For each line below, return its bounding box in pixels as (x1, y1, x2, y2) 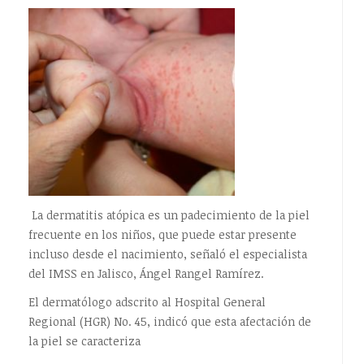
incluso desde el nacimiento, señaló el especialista (28, 245, 307, 262)
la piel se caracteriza (28, 333, 141, 349)
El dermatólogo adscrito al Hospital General (28, 294, 266, 310)
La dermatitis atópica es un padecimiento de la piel (28, 206, 310, 223)
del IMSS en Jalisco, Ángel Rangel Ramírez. (28, 265, 264, 281)
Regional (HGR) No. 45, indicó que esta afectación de (28, 314, 311, 330)
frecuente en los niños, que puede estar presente (28, 226, 297, 242)
